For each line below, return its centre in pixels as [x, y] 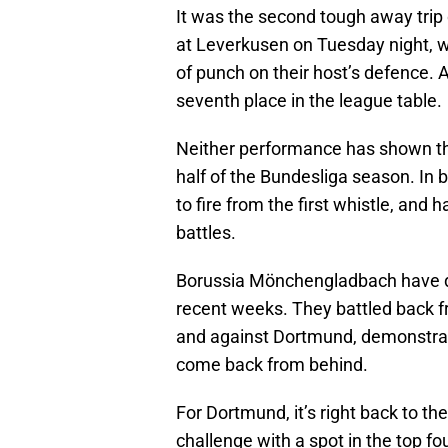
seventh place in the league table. [309, 101]
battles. [206, 233]
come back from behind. [272, 365]
